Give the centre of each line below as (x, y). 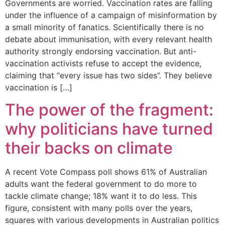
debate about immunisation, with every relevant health (108, 39)
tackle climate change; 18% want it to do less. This (101, 196)
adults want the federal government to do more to (101, 184)
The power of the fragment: (109, 110)
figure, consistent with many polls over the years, (99, 208)
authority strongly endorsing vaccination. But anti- (101, 51)
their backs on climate (89, 148)
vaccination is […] (39, 87)
